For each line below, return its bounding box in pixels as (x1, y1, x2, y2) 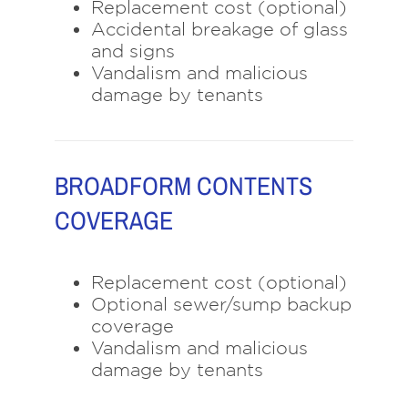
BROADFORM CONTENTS (54, 168, 312, 203)
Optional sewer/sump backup (90, 293, 352, 314)
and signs (90, 41, 175, 62)
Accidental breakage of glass (90, 19, 348, 40)
